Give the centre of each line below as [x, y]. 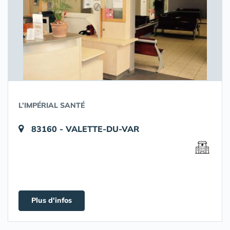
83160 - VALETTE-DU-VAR [85, 129]
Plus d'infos [52, 200]
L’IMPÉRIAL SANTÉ [52, 105]
